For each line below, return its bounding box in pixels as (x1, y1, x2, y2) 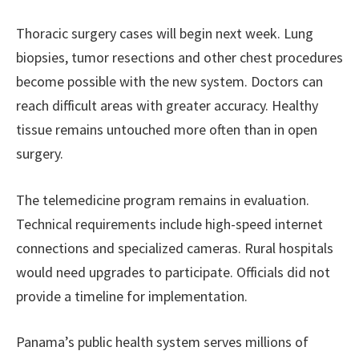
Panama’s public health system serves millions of (16, 333, 309, 352)
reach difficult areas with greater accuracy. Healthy (16, 96, 318, 115)
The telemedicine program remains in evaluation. (16, 190, 309, 209)
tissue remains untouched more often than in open (16, 120, 317, 139)
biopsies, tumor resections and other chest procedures (16, 48, 343, 67)
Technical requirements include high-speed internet (16, 214, 323, 233)
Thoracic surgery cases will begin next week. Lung (16, 24, 313, 42)
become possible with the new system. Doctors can (16, 72, 323, 91)
